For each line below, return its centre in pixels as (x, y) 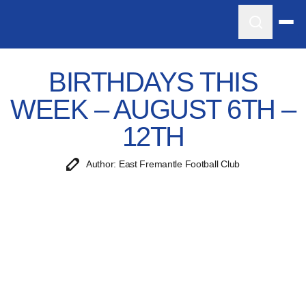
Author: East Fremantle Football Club (163, 164)
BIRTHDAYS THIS (153, 82)
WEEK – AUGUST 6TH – (153, 109)
